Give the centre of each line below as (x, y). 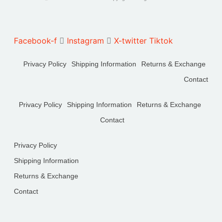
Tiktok (161, 41)
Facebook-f (36, 41)
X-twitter (131, 41)
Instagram (86, 41)
